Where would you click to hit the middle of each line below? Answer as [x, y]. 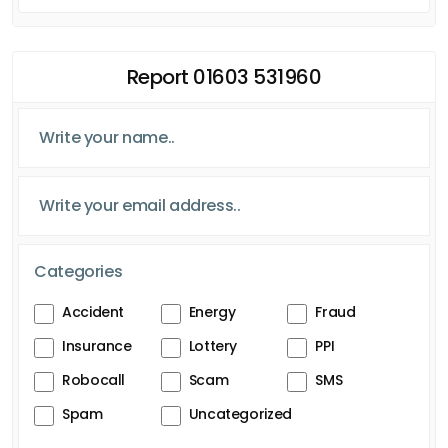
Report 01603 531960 [224, 76]
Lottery [213, 345]
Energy [212, 311]
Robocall [94, 379]
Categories [78, 271]
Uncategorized [240, 413]
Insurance [97, 345]
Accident [93, 311]
